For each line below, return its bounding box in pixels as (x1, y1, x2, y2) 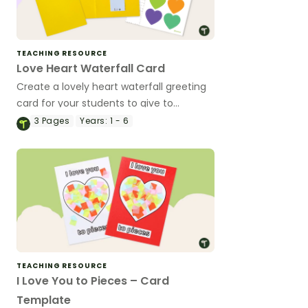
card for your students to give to (16, 96, 173, 110)
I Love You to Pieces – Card (16, 272, 169, 289)
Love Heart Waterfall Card (16, 60, 165, 76)
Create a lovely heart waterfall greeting (16, 79, 206, 93)
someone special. (16, 112, 101, 126)
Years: (80, 114, 108, 126)
